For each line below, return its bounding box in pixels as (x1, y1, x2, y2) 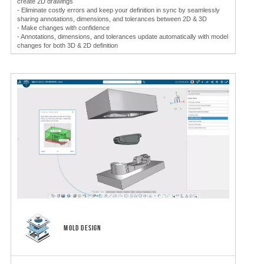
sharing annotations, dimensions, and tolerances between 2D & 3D (17, 15, 207, 22)
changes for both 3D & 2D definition (17, 41, 118, 49)
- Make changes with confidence (17, 24, 110, 31)
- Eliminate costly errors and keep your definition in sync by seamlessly (17, 6, 220, 14)
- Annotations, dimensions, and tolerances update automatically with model (17, 32, 228, 40)
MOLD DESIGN (60, 223, 102, 233)
